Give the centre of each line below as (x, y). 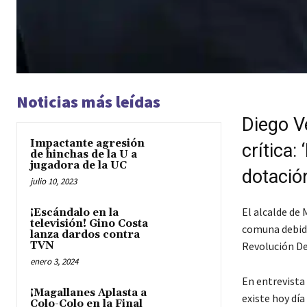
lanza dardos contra (85, 235)
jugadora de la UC (78, 166)
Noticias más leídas (88, 102)
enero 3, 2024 (54, 262)
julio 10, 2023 (53, 182)
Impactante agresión (87, 144)
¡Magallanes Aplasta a (88, 293)
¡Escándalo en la (74, 213)
